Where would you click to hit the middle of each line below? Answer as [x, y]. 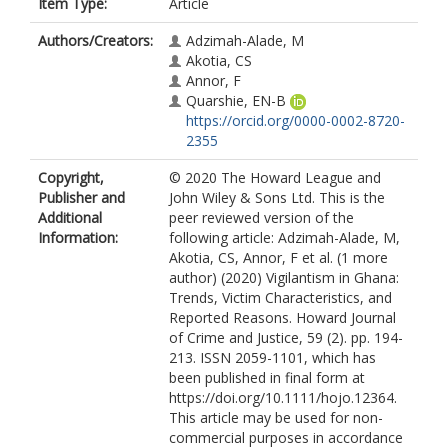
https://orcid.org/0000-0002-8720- [295, 120]
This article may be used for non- [276, 417]
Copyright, [71, 177]
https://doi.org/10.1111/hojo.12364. [283, 397]
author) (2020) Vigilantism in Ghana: [284, 277]
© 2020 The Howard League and [275, 177]
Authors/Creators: [95, 40]
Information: [78, 237]
